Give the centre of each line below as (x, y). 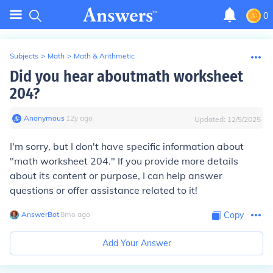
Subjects (24, 56)
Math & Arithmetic (104, 56)
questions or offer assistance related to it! (104, 190)
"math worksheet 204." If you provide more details (124, 161)
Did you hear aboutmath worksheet (126, 76)
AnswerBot (40, 214)
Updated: (211, 119)
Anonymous (44, 118)
